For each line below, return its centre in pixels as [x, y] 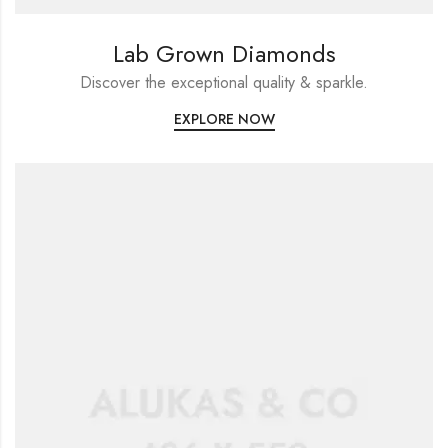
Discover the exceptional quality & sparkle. [224, 82]
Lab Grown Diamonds [224, 53]
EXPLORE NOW [224, 118]
